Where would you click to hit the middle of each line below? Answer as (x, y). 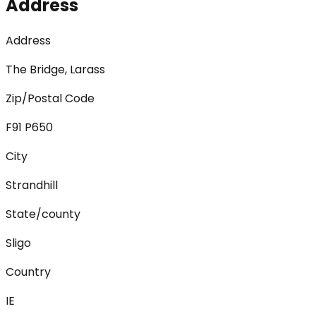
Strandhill (32, 185)
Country (28, 272)
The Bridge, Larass (55, 69)
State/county (43, 214)
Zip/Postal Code (50, 98)
